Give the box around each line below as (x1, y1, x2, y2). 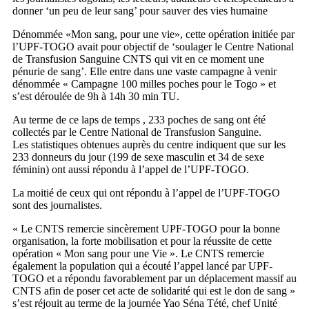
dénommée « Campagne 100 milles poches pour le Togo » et (12, 78, 276, 90)
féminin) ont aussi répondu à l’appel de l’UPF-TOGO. (12, 163, 249, 175)
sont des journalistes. (12, 199, 102, 211)
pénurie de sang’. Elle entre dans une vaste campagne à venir (12, 66, 277, 77)
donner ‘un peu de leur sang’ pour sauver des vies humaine (12, 5, 268, 17)
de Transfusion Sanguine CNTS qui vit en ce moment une (12, 53, 264, 65)
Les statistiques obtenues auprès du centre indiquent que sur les (12, 139, 286, 150)
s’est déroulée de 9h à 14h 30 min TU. (12, 90, 179, 102)
